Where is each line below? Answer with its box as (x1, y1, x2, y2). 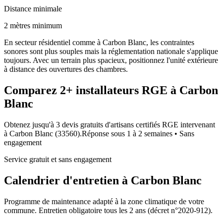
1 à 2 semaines (127, 129, 172, 138)
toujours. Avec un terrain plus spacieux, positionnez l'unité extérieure (4, 55, 218, 64)
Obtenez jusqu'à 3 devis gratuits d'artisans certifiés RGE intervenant (4, 120, 215, 129)
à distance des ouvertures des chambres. (4, 64, 128, 73)
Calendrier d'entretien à (4, 173, 131, 187)
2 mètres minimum (4, 21, 62, 30)
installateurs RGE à (73, 83, 179, 97)
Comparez (4, 83, 60, 97)
